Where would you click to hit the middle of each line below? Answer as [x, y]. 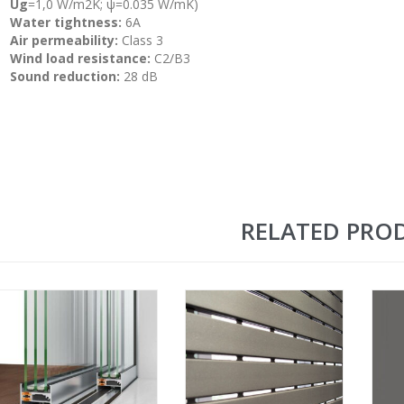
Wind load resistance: [80, 58]
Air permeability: [64, 40]
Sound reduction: [65, 76]
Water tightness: [66, 22]
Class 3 [141, 40]
